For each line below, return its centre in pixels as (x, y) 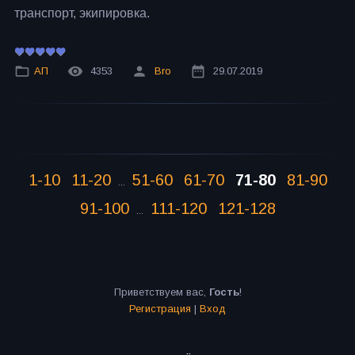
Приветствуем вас (158, 292)
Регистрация (160, 309)
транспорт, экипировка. (82, 13)
